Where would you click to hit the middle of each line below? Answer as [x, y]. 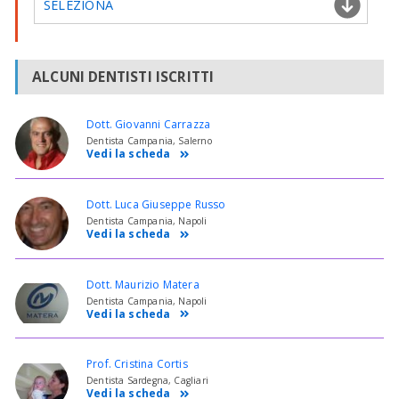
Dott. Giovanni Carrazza [149, 125]
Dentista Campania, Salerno [149, 141]
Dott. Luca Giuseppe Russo [156, 204]
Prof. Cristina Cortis [137, 364]
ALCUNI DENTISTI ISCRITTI [123, 77]
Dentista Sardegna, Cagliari [147, 381]
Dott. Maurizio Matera [143, 284]
